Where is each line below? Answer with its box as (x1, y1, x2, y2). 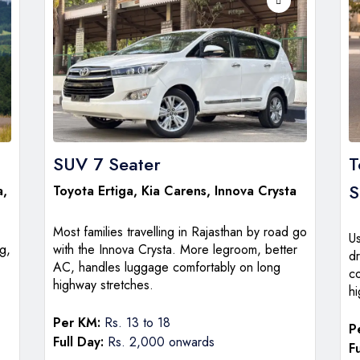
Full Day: (52, 332, 104, 351)
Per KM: (52, 313, 100, 332)
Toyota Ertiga (52, 181, 133, 200)
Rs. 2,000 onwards (103, 332, 215, 351)
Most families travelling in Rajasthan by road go (52, 222, 307, 241)
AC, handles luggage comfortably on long (52, 257, 280, 276)
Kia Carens (141, 181, 207, 200)
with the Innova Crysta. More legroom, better (52, 239, 297, 259)
